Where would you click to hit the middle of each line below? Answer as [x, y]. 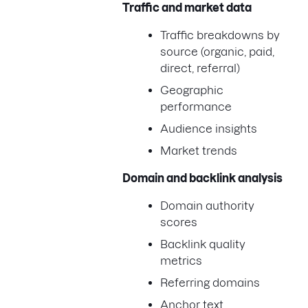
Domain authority [207, 205]
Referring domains [210, 282]
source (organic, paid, [217, 51]
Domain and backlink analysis [202, 178]
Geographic [192, 90]
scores [179, 222]
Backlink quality [203, 244]
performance [196, 106]
